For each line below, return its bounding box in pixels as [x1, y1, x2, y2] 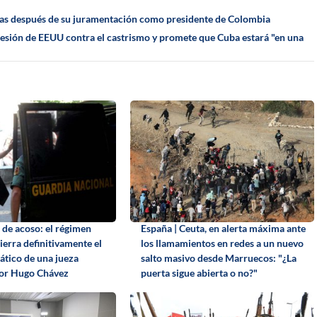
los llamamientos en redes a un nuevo [140, 236, 304, 249]
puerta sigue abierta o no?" [140, 266, 258, 279]
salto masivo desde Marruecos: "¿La [140, 251, 296, 264]
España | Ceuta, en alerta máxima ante [140, 221, 306, 234]
